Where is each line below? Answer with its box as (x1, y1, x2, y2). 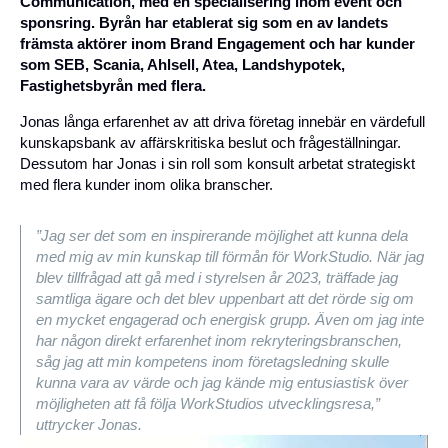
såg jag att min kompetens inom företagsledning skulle (36, 353, 389, 370)
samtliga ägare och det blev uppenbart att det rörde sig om (36, 290, 414, 307)
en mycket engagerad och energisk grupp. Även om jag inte (36, 311, 424, 328)
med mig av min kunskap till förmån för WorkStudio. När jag (36, 248, 424, 265)
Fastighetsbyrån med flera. (20, 77, 206, 94)
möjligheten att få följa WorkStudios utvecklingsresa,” (36, 395, 380, 412)
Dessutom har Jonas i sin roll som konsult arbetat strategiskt (20, 155, 415, 172)
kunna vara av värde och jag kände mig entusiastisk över (36, 374, 408, 391)
